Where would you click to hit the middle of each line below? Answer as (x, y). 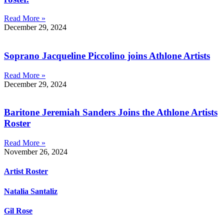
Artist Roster (26, 171)
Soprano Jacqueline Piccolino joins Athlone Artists (107, 55)
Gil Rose (18, 210)
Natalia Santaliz (31, 191)
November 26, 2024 (36, 152)
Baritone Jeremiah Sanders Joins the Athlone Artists (111, 112)
